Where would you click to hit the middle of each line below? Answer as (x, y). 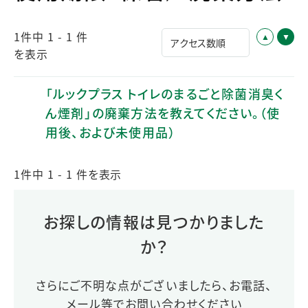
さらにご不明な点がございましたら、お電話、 (154, 285)
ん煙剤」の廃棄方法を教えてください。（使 (163, 112)
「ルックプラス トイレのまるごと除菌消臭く (165, 93)
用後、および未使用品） (111, 132)
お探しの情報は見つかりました (154, 221)
